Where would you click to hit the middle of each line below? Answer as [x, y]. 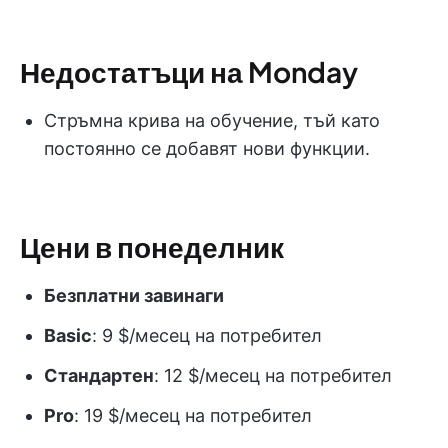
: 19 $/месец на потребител [193, 415]
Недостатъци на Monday [189, 71]
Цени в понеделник [152, 246]
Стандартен [99, 375]
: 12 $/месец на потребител [273, 375]
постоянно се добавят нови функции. [207, 148]
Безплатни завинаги [134, 295]
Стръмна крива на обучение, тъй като [212, 120]
